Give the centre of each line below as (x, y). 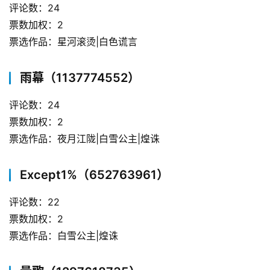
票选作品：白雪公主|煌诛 (64, 235)
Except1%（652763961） (94, 174)
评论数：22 (34, 202)
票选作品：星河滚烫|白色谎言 (73, 41)
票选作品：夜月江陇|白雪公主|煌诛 (84, 138)
